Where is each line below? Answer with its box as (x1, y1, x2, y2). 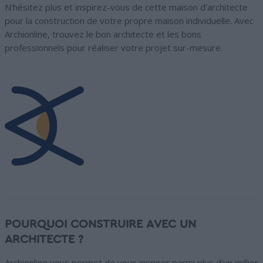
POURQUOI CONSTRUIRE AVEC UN (5, 218, 196, 231)
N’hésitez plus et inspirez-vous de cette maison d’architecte (5, 1, 248, 14)
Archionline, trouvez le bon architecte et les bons (5, 28, 201, 41)
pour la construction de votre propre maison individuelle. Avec (5, 15, 254, 27)
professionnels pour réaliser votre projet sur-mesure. (5, 42, 222, 54)
